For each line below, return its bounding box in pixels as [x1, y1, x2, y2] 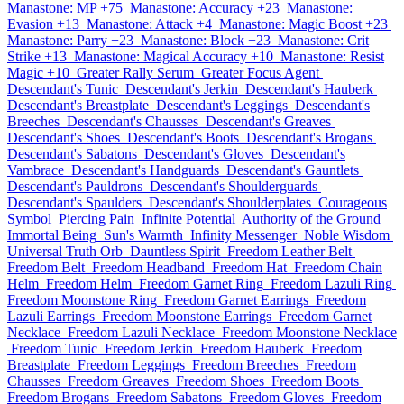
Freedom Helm [46, 276, 132, 291]
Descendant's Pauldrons [7, 179, 142, 194]
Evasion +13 [7, 16, 79, 32]
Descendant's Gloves [144, 146, 263, 161]
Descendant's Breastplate [7, 97, 149, 113]
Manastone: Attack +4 [87, 16, 212, 32]
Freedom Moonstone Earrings [102, 308, 271, 324]
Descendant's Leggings [156, 97, 288, 113]
